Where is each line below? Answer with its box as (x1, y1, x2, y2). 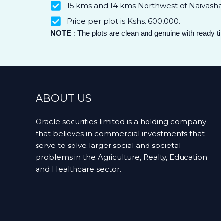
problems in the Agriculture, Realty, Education (36, 152, 207, 162)
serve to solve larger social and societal (36, 141, 181, 150)
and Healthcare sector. (36, 164, 121, 174)
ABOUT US (36, 92, 92, 104)
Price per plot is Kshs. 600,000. (66, 16, 180, 26)
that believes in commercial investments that (36, 129, 205, 138)
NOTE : (50, 29, 75, 37)
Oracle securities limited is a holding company (36, 117, 206, 126)
